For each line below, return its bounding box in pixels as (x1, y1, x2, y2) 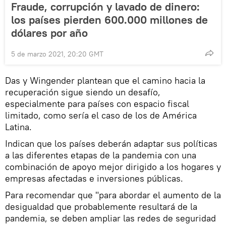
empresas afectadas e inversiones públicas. (5, 173, 183, 185)
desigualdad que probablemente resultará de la (5, 201, 197, 213)
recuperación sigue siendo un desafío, (5, 86, 160, 98)
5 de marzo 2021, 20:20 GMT (11, 49, 103, 59)
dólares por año (11, 26, 88, 40)
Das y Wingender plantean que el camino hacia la (5, 75, 205, 87)
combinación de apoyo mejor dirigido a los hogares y (5, 161, 221, 173)
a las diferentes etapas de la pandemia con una (5, 149, 196, 161)
